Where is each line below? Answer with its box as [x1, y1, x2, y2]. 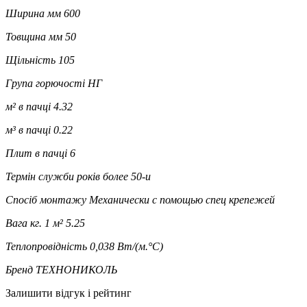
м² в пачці [5, 100, 51, 112]
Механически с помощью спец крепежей [89, 193, 275, 206]
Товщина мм [5, 30, 62, 42]
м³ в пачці [5, 123, 51, 136]
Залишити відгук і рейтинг [5, 286, 132, 299]
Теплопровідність [5, 240, 87, 252]
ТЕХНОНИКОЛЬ [36, 263, 117, 275]
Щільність [5, 53, 56, 66]
